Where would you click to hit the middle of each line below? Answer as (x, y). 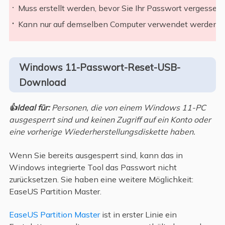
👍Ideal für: (29, 108)
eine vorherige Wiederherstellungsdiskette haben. (102, 132)
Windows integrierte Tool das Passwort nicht (93, 167)
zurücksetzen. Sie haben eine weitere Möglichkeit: (101, 179)
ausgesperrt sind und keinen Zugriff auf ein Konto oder (110, 120)
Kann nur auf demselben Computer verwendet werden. (119, 24)
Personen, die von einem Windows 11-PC (128, 108)
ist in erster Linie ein (138, 215)
